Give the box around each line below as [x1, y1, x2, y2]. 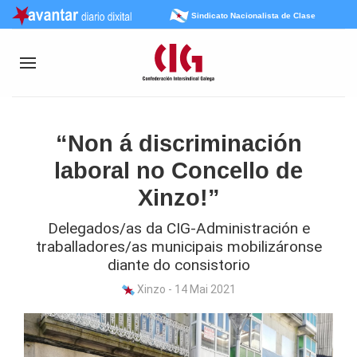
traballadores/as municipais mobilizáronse [35, 237, 322, 256]
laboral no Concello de [54, 158, 303, 183]
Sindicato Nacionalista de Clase [190, 10, 316, 20]
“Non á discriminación [55, 131, 302, 156]
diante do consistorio [107, 256, 250, 274]
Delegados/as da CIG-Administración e [47, 219, 310, 237]
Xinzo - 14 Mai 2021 [134, 283, 236, 296]
